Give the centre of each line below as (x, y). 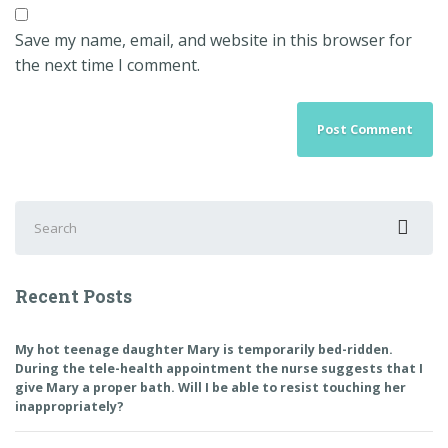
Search (39, 212)
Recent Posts (73, 295)
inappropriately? (69, 406)
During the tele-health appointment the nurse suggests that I (219, 368)
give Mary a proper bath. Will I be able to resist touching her (210, 387)
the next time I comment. (107, 64)
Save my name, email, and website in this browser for (213, 39)
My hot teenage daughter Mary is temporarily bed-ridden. (204, 349)
